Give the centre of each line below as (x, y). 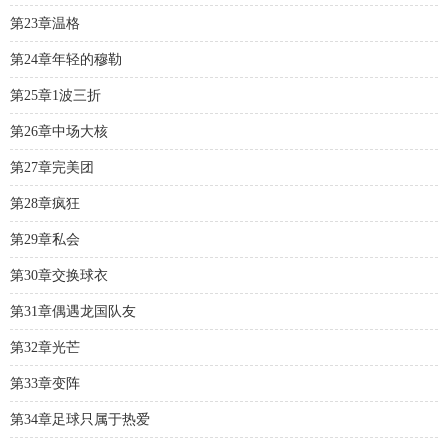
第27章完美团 (52, 167)
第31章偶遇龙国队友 (73, 311)
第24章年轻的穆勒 (66, 59)
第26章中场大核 (59, 131)
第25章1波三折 (55, 95)
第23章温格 (45, 23)
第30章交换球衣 (59, 275)
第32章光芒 (45, 347)
